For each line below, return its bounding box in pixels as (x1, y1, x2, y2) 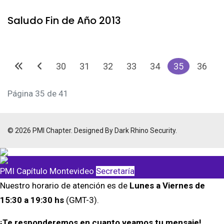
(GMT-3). (64, 195, 99, 205)
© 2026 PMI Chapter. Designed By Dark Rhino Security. (7, 126, 177, 134)
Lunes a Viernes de (129, 180, 205, 190)
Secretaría (96, 166, 134, 176)
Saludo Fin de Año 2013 (7, 13, 121, 27)
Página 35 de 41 (7, 88, 68, 98)
